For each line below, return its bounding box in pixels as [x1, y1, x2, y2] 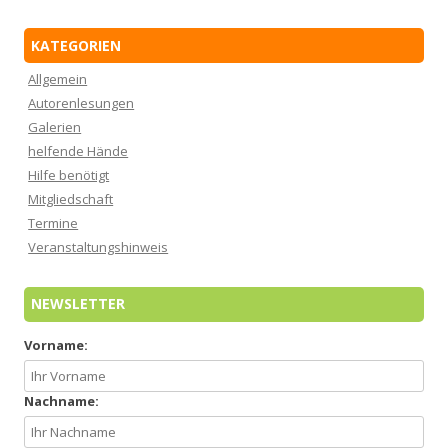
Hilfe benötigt [28, 165, 110, 184]
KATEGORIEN [31, 35, 121, 55]
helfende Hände [28, 141, 129, 160]
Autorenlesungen [28, 93, 135, 112]
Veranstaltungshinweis [28, 237, 169, 256]
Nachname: [24, 391, 99, 410]
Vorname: [24, 335, 88, 354]
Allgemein [28, 69, 88, 88]
